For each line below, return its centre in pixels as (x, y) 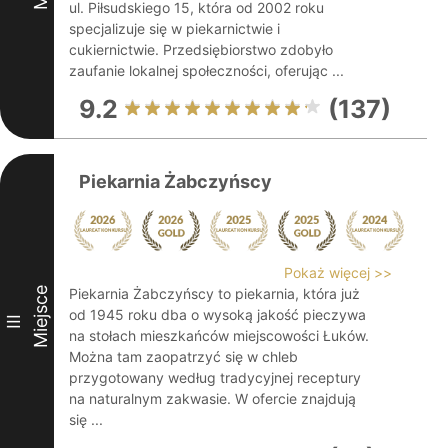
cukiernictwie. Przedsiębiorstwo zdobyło (201, 49)
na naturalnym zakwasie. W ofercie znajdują (212, 398)
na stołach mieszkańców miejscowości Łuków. (219, 335)
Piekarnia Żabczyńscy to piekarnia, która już (214, 293)
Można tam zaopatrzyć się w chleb (183, 356)
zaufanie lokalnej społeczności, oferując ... (206, 70)
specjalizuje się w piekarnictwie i (174, 28)
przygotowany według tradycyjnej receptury (215, 377)
